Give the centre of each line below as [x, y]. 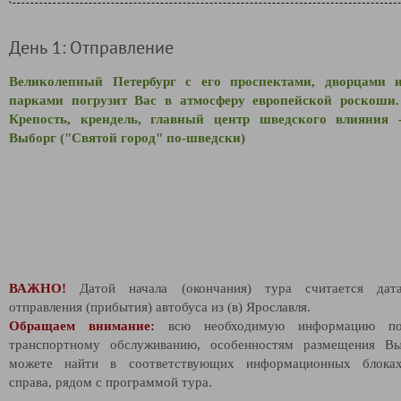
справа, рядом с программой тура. [111, 382]
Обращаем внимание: [82, 325]
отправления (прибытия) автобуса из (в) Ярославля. [162, 307]
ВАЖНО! [45, 288]
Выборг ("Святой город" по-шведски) [127, 137]
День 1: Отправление [91, 47]
